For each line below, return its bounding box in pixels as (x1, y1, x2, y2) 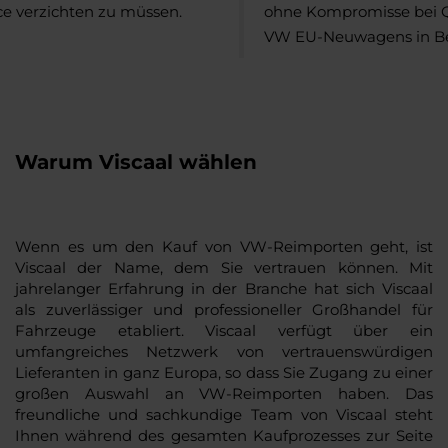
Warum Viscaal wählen (15, 149, 257, 174)
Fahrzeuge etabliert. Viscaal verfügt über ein (15, 320, 433, 340)
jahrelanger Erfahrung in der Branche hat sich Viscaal (15, 278, 433, 298)
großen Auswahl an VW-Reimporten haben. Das (15, 383, 433, 403)
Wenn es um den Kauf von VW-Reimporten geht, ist (15, 236, 433, 256)
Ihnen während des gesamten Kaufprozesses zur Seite (15, 425, 433, 445)
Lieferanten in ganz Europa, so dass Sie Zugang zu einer (15, 362, 433, 382)
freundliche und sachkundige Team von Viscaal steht (15, 404, 433, 424)
